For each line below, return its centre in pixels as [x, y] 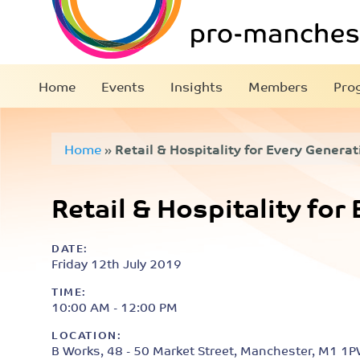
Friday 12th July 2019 [117, 263]
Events [123, 86]
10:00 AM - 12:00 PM [115, 307]
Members [278, 86]
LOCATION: [87, 335]
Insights [196, 86]
